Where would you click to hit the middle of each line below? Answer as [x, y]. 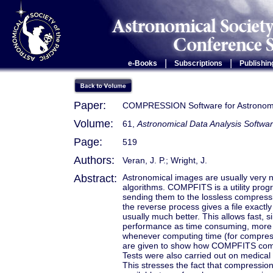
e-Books [142, 63]
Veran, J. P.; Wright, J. [165, 160]
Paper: [90, 105]
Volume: [94, 124]
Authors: [94, 160]
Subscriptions [198, 63]
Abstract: [95, 179]
